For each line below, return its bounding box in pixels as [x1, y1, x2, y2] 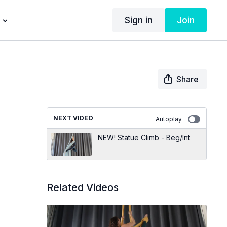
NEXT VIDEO [53, 114, 93, 122]
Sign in [124, 14, 153, 25]
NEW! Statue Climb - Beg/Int [97, 133, 190, 142]
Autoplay [155, 115, 182, 123]
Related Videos [46, 181, 119, 194]
